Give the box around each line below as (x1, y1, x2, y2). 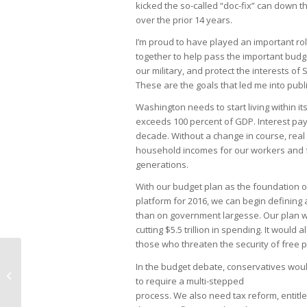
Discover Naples (24, 268, 92, 281)
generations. (136, 158, 188, 171)
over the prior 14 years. (136, 14, 232, 27)
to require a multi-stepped (136, 274, 244, 287)
